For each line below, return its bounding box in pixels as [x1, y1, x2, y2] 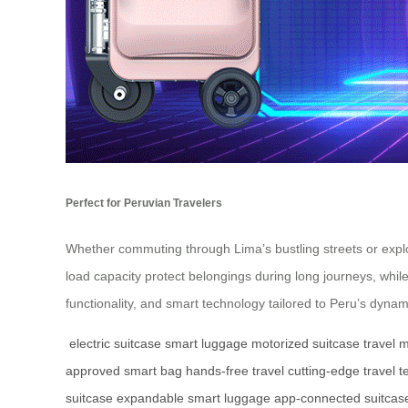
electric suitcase [69, 335, 161, 351]
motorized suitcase [251, 335, 360, 351]
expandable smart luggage [117, 390, 270, 405]
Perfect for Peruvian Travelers [66, 197, 222, 209]
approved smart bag [66, 362, 182, 378]
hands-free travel [186, 362, 284, 378]
